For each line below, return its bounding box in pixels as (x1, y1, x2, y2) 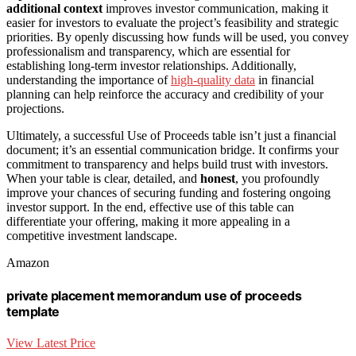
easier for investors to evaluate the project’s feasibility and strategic (6, 16, 339, 30)
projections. (6, 102, 64, 116)
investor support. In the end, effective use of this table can (6, 200, 294, 215)
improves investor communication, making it (103, 2, 328, 16)
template (6, 303, 60, 319)
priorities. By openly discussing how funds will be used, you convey (6, 30, 349, 44)
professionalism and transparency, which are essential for (6, 44, 290, 59)
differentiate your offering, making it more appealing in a (6, 215, 290, 229)
